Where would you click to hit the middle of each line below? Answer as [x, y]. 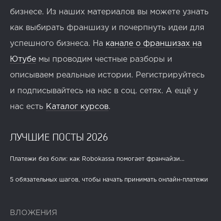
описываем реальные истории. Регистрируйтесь [107, 75]
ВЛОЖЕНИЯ [34, 213]
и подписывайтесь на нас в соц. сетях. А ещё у [104, 91]
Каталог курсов [77, 107]
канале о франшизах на [154, 44]
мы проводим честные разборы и [104, 60]
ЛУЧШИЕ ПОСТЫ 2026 [59, 137]
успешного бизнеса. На [58, 44]
